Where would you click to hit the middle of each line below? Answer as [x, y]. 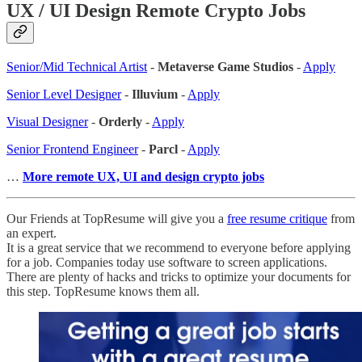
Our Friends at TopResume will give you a [117, 218]
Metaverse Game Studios [225, 66]
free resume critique [277, 218]
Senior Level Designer [64, 94]
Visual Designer [47, 121]
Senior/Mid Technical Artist [77, 66]
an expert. [32, 233]
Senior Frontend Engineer [72, 149]
